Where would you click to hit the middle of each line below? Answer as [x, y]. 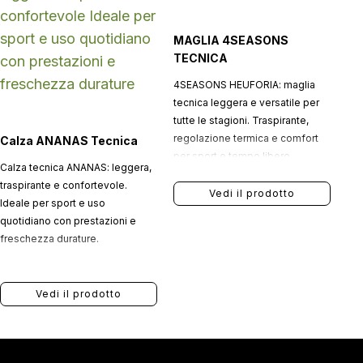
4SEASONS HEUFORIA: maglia [244, 85]
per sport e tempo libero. [233, 156]
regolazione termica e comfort [246, 138]
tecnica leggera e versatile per [246, 102]
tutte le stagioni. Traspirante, [241, 120]
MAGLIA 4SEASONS [231, 40]
